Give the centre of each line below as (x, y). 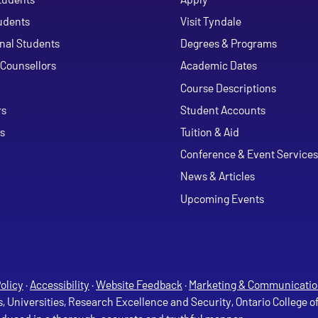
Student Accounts (223, 109)
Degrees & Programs (229, 43)
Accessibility (60, 284)
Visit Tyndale (211, 21)
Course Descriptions (228, 87)
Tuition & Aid (210, 132)
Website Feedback (139, 284)
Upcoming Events (222, 198)
